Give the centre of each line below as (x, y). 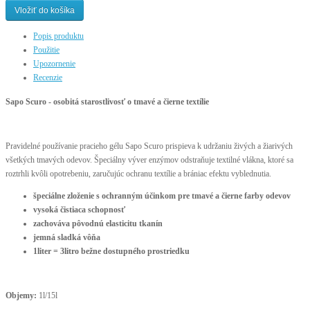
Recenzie (48, 78)
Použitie (46, 50)
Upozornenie (54, 64)
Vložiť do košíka (45, 10)
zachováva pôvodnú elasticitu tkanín (98, 224)
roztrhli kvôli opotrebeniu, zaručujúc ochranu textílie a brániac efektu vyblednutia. (139, 174)
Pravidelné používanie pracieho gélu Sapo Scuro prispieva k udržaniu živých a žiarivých (149, 146)
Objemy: (21, 296)
